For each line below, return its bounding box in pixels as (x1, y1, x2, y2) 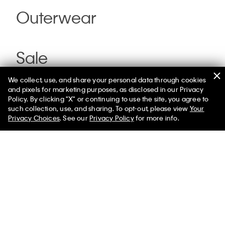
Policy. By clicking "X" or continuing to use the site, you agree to (8, 94, 209, 103)
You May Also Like (8, 138, 106, 154)
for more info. (134, 114, 179, 122)
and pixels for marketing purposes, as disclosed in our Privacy (8, 85, 204, 93)
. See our (60, 114, 89, 122)
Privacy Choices (8, 114, 60, 122)
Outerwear (16, 7, 96, 28)
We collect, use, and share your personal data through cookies (8, 75, 206, 84)
